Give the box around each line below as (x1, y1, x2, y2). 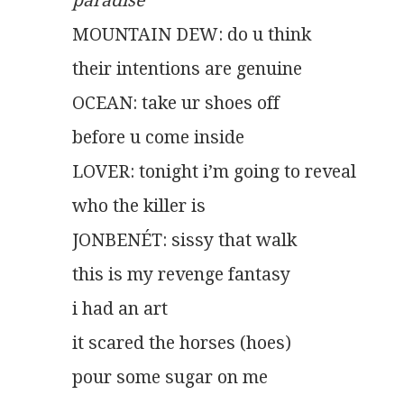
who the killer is (72, 196, 206, 217)
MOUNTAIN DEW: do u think (72, 24, 311, 46)
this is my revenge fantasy (72, 264, 290, 286)
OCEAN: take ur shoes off (72, 93, 280, 115)
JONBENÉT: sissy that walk (72, 230, 297, 252)
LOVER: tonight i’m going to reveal (72, 161, 356, 183)
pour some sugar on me (72, 367, 268, 389)
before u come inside (72, 127, 244, 149)
